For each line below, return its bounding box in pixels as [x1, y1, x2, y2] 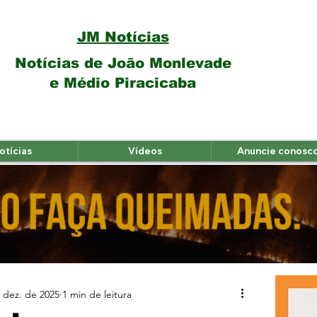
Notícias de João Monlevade [14, 55, 231, 71]
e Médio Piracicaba [50, 75, 196, 91]
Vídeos [127, 145, 162, 156]
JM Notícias [76, 29, 169, 45]
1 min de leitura [62, 287, 132, 301]
